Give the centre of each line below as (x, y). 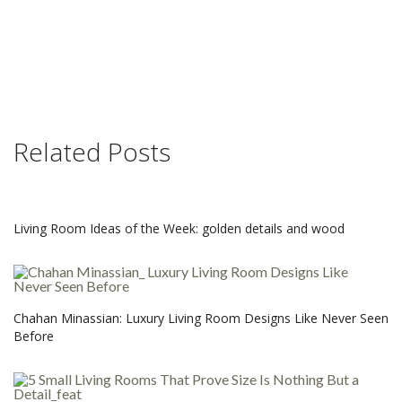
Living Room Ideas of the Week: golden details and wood (179, 229)
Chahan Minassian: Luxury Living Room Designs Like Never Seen (201, 319)
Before (34, 336)
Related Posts (92, 152)
